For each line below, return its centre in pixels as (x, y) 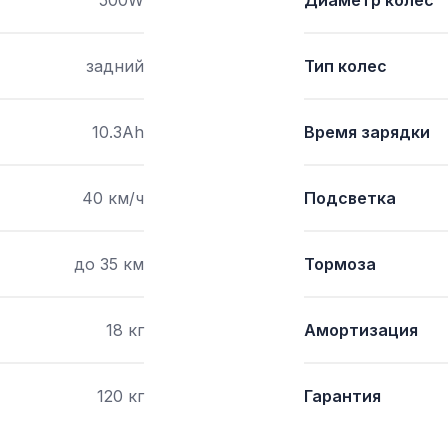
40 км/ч (113, 198)
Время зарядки (367, 132)
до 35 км (109, 264)
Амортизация (361, 330)
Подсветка (350, 198)
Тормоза (340, 264)
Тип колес (345, 66)
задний (115, 66)
